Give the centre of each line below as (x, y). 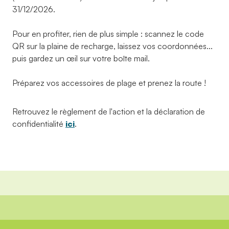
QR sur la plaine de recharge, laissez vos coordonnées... (112, 46)
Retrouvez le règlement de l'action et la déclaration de (109, 111)
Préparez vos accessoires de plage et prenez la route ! (109, 83)
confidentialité (38, 123)
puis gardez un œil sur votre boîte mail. (81, 58)
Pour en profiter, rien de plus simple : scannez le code (108, 33)
